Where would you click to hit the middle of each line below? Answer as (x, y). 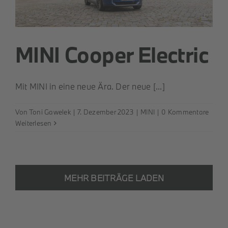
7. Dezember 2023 (106, 112)
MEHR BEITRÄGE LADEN (114, 178)
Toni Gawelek (50, 112)
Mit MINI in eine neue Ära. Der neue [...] (90, 86)
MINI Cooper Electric (112, 54)
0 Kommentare (185, 112)
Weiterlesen (34, 123)
